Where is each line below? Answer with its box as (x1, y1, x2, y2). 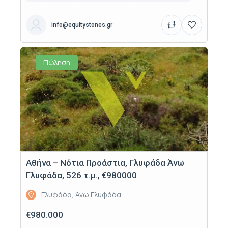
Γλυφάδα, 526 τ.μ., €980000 (26, 169, 137, 180)
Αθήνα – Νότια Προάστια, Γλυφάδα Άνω (26, 157, 184, 168)
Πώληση (43, 58, 70, 68)
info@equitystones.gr (51, 21, 112, 28)
